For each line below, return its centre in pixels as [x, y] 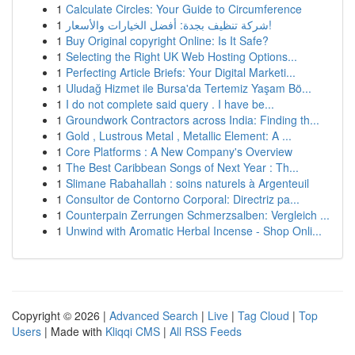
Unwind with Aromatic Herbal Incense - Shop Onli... [194, 231]
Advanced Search [154, 315]
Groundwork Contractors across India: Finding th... [193, 120]
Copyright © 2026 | [61, 315]
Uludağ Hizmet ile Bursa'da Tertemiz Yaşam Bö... [189, 88]
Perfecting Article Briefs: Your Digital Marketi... [181, 72]
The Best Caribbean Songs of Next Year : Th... [182, 167]
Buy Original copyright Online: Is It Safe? [167, 40]
